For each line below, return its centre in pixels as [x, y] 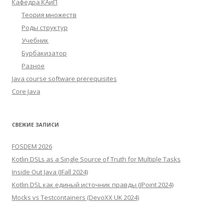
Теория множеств [49, 15]
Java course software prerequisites [64, 79]
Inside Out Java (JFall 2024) [50, 172]
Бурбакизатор [44, 53]
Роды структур [45, 27]
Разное [33, 66]
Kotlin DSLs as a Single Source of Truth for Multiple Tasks [96, 159]
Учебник [35, 40]
